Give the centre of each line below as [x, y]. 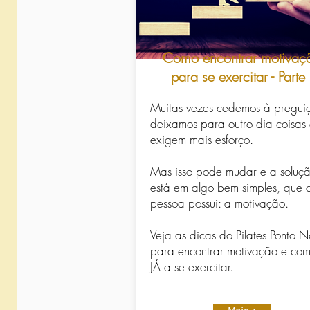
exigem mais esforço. [202, 140]
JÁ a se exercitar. [192, 267]
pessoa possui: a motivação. [219, 203]
